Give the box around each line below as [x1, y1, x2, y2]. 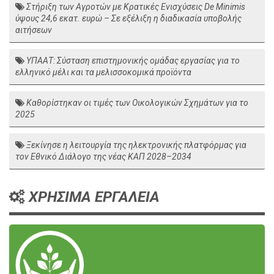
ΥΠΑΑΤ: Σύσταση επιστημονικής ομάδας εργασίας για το [24, 55, 240, 65]
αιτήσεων [15, 24, 52, 35]
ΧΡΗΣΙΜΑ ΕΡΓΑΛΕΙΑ [25, 188, 160, 206]
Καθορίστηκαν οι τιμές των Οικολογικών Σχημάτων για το [24, 97, 248, 108]
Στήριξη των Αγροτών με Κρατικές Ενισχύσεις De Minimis [24, 1, 245, 12]
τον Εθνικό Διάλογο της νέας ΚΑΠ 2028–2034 [15, 151, 191, 161]
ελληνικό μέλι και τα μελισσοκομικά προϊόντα [15, 67, 191, 77]
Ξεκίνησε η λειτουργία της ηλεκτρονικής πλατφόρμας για [24, 139, 246, 150]
